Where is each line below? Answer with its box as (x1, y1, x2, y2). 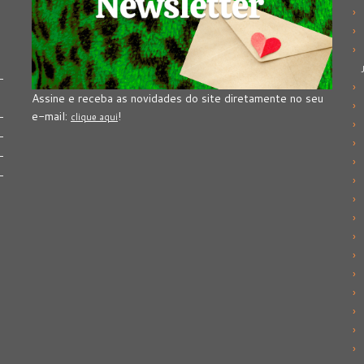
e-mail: (32, 108, 71, 125)
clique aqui (71, 110, 118, 124)
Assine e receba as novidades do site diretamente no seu (32, 90, 323, 107)
